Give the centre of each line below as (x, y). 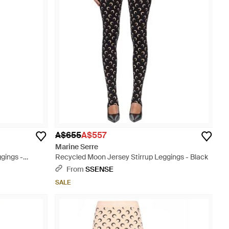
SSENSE (99, 169)
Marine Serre (77, 147)
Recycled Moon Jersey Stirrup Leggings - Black (132, 157)
